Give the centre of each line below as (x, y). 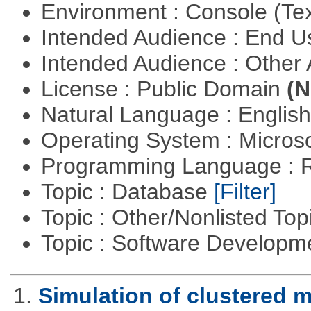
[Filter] (245, 192)
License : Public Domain (163, 89)
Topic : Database (127, 192)
